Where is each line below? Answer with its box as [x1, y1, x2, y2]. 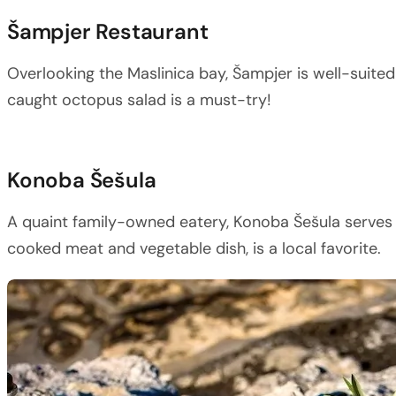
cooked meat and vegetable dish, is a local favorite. [7, 238, 381, 259]
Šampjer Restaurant [7, 18, 209, 45]
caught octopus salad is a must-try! [7, 89, 271, 110]
